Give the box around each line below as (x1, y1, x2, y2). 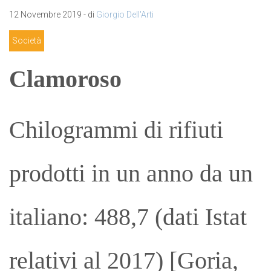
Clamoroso (9, 65, 122, 93)
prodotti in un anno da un (9, 160, 253, 188)
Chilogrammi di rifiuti (9, 116, 223, 144)
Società (12, 35, 41, 45)
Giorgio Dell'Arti (96, 10, 154, 20)
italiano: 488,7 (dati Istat (9, 203, 247, 231)
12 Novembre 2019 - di (9, 10, 96, 20)
